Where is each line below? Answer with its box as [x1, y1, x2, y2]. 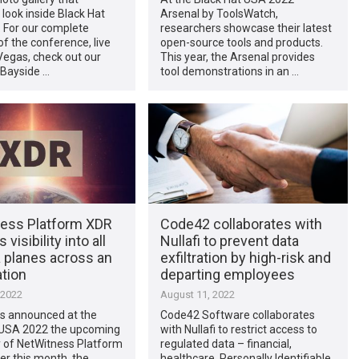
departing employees [159, 265, 295, 283]
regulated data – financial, [159, 337, 292, 350]
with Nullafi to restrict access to [159, 322, 317, 336]
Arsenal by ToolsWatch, [159, 6, 278, 20]
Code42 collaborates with [159, 215, 322, 232]
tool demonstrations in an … [159, 64, 299, 78]
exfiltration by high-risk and [159, 248, 331, 266]
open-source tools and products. [159, 35, 323, 49]
